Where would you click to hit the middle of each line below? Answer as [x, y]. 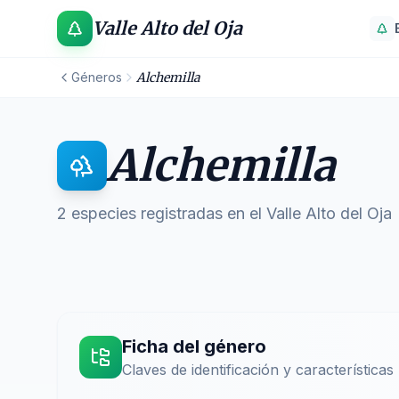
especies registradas [147, 213]
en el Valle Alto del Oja [307, 213]
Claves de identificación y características [258, 370]
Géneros [97, 77]
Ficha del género [194, 346]
